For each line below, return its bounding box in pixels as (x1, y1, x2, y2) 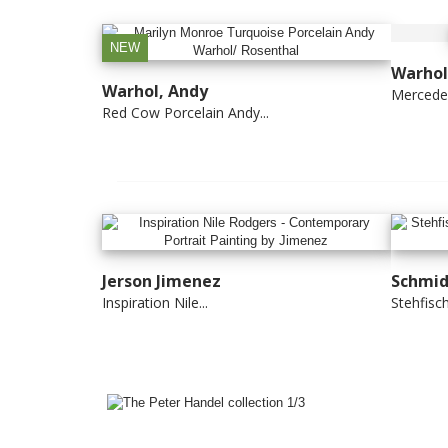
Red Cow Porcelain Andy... (102, 102, 269, 122)
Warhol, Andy (102, 79, 208, 102)
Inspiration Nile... (102, 292, 208, 312)
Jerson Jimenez (102, 269, 221, 292)
